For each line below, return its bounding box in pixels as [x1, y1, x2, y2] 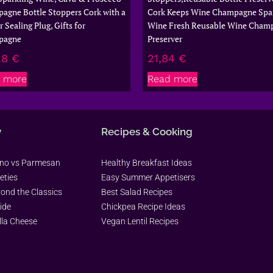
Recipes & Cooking [101, 125, 193, 138]
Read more [147, 73, 197, 85]
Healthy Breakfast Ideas [101, 157, 192, 168]
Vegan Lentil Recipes [101, 216, 179, 226]
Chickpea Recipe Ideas [101, 201, 185, 211]
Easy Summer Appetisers [101, 172, 195, 182]
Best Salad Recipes [101, 186, 172, 197]
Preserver [147, 32, 182, 44]
